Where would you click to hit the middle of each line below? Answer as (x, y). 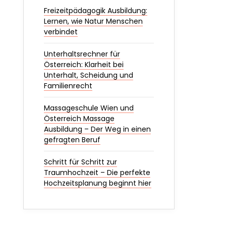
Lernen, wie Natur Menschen (93, 21)
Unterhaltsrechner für (82, 54)
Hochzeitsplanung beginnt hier (98, 183)
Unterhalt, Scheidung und (89, 75)
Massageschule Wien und (89, 108)
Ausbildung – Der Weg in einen (97, 129)
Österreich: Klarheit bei (84, 65)
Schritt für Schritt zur (80, 162)
